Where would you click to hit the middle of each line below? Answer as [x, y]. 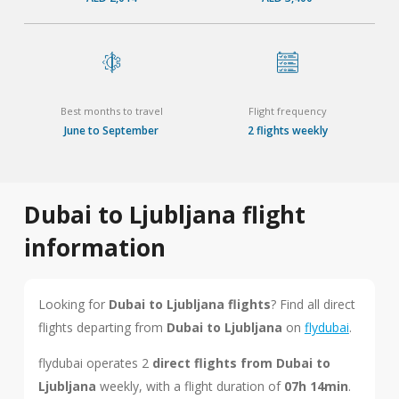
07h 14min [316, 386]
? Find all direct [313, 304]
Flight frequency [287, 111]
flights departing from [102, 327]
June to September [112, 130]
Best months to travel [111, 111]
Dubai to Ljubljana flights [189, 304]
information [94, 248]
